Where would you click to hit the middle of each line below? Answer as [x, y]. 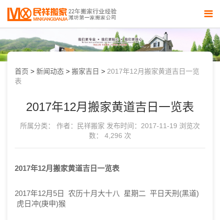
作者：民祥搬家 [81, 126]
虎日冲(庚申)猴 [40, 204]
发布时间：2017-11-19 [142, 126]
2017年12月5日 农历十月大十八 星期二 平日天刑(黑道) [107, 193]
